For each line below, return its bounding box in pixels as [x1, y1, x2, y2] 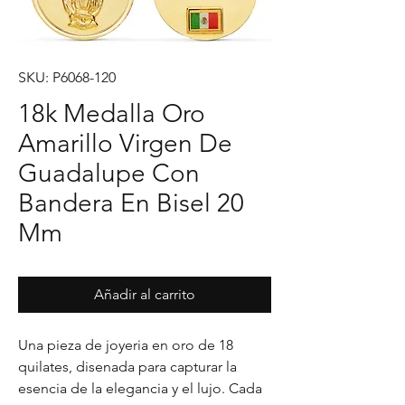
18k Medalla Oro [18, 99, 205, 128]
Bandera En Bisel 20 [18, 188, 244, 218]
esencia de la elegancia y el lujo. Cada [18, 380, 262, 397]
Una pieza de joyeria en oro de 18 [18, 336, 233, 353]
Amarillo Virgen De [18, 128, 232, 158]
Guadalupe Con [18, 158, 200, 188]
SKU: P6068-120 [18, 69, 116, 86]
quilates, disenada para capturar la [18, 358, 237, 375]
